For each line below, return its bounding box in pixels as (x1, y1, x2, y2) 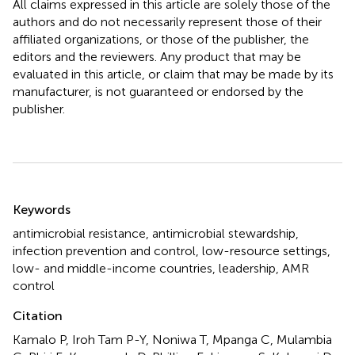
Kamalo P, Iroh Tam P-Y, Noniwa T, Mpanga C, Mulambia (13, 331, 332, 347)
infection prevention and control (13, 242, 196, 258)
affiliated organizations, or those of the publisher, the (13, 31, 309, 47)
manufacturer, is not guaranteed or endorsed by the (13, 83, 303, 99)
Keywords (13, 201, 71, 217)
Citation (13, 307, 63, 323)
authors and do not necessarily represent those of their (13, 13, 322, 29)
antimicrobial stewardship (152, 225, 296, 241)
